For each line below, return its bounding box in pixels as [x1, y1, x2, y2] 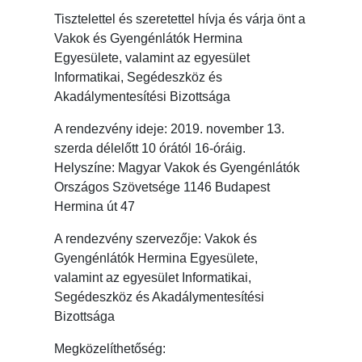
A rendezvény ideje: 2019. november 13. [54, 122, 285, 137]
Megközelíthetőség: [54, 342, 166, 356]
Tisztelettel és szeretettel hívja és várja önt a [54, 12, 306, 27]
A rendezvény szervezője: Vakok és [54, 232, 258, 246]
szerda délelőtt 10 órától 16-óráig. [54, 141, 246, 156]
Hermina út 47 [54, 200, 136, 214]
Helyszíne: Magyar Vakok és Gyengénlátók [54, 161, 301, 175]
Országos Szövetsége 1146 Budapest [54, 180, 271, 195]
